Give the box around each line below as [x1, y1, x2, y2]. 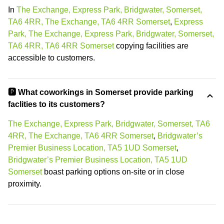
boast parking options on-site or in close [42, 167, 184, 176]
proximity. [8, 179, 41, 188]
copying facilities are [114, 41, 188, 50]
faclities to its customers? [8, 100, 105, 109]
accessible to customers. [8, 53, 95, 62]
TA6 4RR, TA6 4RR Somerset [8, 41, 114, 50]
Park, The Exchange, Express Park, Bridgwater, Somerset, [8, 29, 214, 38]
